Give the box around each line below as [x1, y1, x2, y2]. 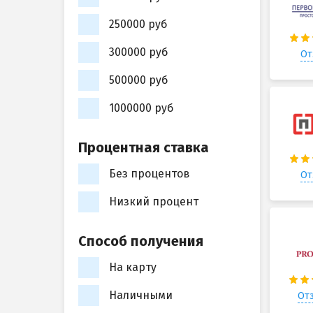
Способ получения [78, 233, 203, 249]
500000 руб [109, 73, 168, 87]
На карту [109, 261, 156, 275]
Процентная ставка [78, 139, 209, 156]
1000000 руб [109, 101, 173, 115]
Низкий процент [109, 195, 198, 209]
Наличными [109, 289, 173, 303]
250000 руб [109, 17, 167, 31]
